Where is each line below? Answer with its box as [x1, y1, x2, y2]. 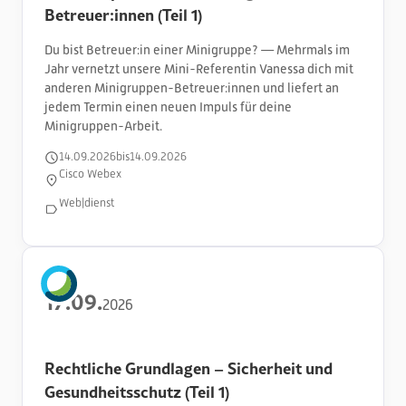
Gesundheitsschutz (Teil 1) [44, 379, 229, 403]
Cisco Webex [59, 168, 121, 181]
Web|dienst [59, 196, 114, 209]
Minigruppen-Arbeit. [44, 118, 162, 133]
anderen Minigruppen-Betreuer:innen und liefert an [44, 80, 339, 95]
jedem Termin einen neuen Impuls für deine [44, 99, 292, 114]
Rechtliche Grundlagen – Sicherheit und [44, 355, 333, 380]
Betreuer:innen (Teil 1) [44, 2, 202, 26]
